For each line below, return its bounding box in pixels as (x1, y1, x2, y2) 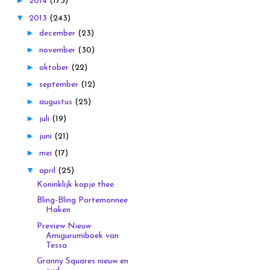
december (39, 28, 78, 38)
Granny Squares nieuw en (36, 257, 128, 266)
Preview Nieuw (36, 221, 91, 231)
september (39, 80, 81, 90)
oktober (39, 63, 71, 72)
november (39, 46, 78, 55)
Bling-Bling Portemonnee (36, 196, 128, 206)
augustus (39, 97, 75, 107)
